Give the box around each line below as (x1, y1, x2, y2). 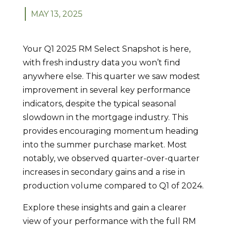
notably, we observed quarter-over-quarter (22, 153, 200, 163)
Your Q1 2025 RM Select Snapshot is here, (22, 44, 191, 54)
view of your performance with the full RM (22, 216, 196, 226)
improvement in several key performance (22, 85, 191, 95)
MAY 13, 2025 (30, 9, 83, 19)
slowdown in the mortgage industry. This (22, 112, 188, 122)
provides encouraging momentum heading (22, 126, 199, 136)
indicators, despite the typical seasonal (22, 98, 176, 108)
